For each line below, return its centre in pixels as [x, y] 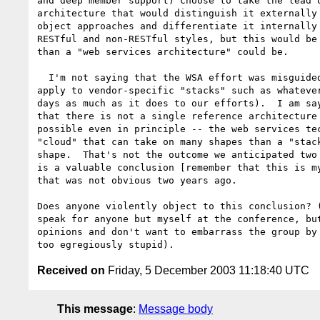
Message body [176, 309]
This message [95, 309]
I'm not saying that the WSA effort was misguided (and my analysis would [43, 77]
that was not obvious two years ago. [137, 180]
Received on [71, 270]
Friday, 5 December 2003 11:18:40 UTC [207, 270]
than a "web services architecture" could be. [163, 51]
